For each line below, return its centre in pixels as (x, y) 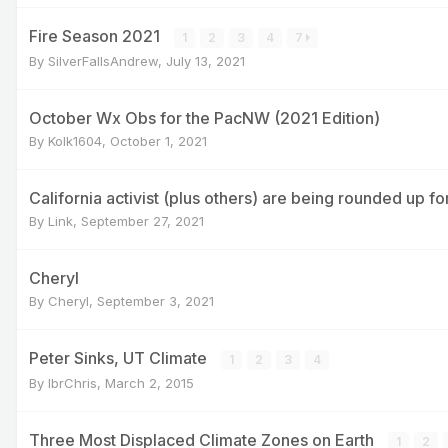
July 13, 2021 (205, 60)
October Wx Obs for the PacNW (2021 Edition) (204, 117)
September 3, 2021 (155, 300)
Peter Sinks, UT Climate (120, 357)
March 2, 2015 (149, 382)
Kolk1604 (75, 140)
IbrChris (72, 382)
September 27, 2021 (142, 220)
